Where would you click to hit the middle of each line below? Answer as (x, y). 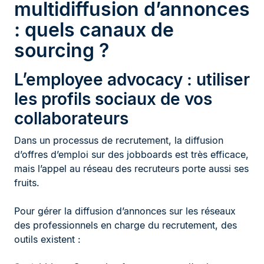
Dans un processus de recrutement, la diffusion (119, 140)
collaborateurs (71, 118)
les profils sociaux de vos (113, 99)
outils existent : (47, 239)
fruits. (27, 182)
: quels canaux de (94, 29)
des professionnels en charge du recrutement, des (126, 225)
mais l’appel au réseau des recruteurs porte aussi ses (131, 168)
